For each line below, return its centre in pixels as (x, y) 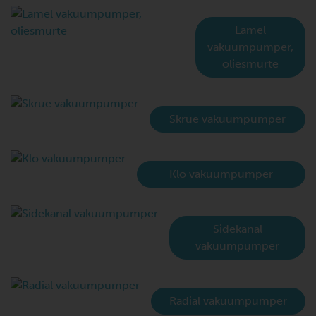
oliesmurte (250, 64)
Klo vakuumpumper (221, 174)
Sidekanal (237, 229)
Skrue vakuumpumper (227, 119)
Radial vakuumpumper (228, 301)
